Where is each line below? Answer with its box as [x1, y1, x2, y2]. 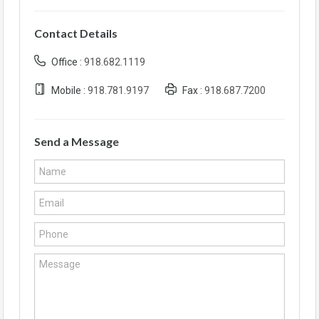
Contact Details [34, 26, 117, 40]
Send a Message [34, 135, 119, 148]
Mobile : [49, 85, 88, 96]
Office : [49, 56, 84, 68]
